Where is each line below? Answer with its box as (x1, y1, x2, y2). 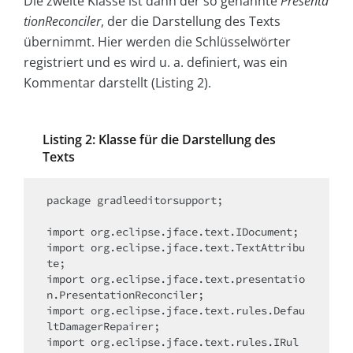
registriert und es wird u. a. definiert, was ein (24, 54, 288, 72)
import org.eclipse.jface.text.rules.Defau (46, 303, 305, 318)
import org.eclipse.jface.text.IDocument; (46, 225, 299, 240)
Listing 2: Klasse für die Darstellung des (43, 131, 276, 149)
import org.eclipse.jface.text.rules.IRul (46, 335, 299, 350)
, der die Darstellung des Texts (101, 13, 281, 31)
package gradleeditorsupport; (46, 193, 223, 208)
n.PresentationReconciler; (46, 288, 204, 303)
